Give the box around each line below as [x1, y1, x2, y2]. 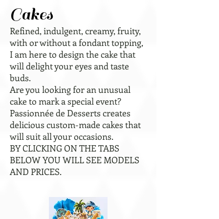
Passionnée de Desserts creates [10, 107, 131, 119]
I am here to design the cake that [10, 48, 135, 60]
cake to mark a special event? [10, 95, 121, 107]
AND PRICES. [10, 166, 62, 177]
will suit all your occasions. [10, 131, 113, 142]
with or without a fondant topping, [10, 37, 143, 48]
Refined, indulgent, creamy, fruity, [10, 25, 141, 37]
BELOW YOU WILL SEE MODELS [10, 154, 139, 166]
